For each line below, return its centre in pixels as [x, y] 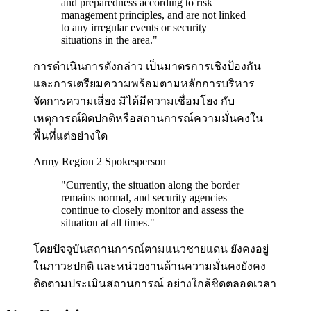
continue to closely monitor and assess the [152, 210]
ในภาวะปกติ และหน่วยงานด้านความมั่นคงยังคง [150, 267]
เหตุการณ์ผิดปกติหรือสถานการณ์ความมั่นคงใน [148, 119]
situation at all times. [106, 223]
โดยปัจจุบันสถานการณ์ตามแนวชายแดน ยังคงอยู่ [151, 249]
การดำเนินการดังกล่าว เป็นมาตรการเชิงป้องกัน [147, 67]
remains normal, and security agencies [144, 198]
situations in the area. [107, 40]
